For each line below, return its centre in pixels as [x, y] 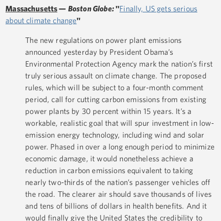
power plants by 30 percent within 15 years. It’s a [109, 111]
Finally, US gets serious [159, 9]
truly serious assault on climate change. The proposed [116, 76]
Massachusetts [32, 9]
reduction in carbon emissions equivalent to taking [109, 170]
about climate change [41, 20]
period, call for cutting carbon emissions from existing [116, 99]
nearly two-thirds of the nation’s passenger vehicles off [118, 182]
